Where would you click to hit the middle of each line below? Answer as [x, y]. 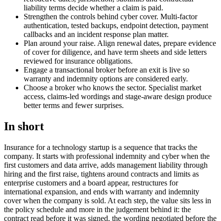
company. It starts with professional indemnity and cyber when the [107, 156]
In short [24, 126]
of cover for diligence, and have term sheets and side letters [115, 52]
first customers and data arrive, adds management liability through [106, 165]
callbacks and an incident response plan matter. [96, 35]
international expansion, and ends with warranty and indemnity [102, 191]
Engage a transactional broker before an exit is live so [107, 70]
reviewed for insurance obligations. [78, 61]
